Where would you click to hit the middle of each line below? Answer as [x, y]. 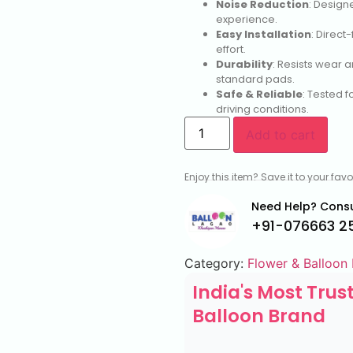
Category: [216, 264]
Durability [244, 65]
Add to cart [281, 135]
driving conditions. [262, 110]
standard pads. [255, 80]
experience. [247, 20]
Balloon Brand [259, 316]
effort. [231, 50]
